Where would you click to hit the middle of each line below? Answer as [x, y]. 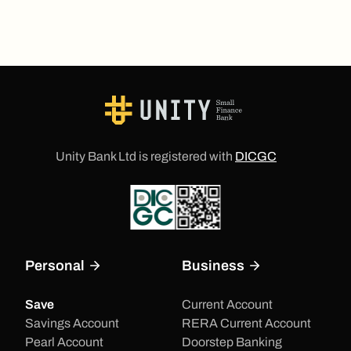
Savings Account [72, 324]
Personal [56, 266]
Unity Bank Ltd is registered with [144, 157]
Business [215, 266]
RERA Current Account [246, 324]
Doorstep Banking [232, 342]
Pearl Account [64, 342]
